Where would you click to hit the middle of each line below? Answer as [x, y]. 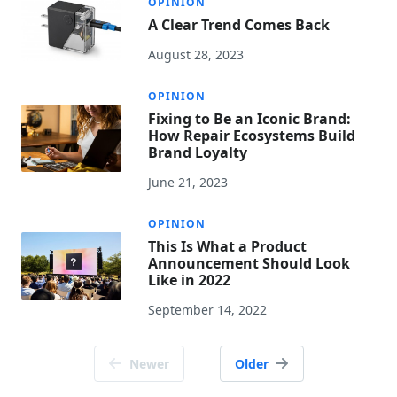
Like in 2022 [190, 280]
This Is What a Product [228, 247]
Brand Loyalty [198, 153]
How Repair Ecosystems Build [252, 136]
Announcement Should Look [249, 264]
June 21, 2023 [188, 183]
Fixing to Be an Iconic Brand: [250, 119]
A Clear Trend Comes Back [239, 25]
